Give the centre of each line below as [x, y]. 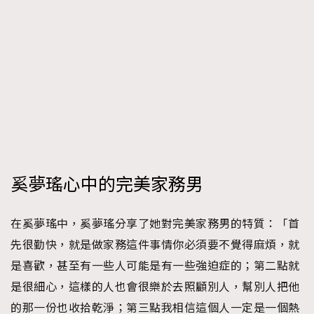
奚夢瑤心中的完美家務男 [107, 185]
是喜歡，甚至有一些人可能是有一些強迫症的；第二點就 [155, 266]
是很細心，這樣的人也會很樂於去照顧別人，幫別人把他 [155, 287]
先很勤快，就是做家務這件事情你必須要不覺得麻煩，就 [155, 245]
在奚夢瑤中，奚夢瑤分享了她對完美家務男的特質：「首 [155, 224]
